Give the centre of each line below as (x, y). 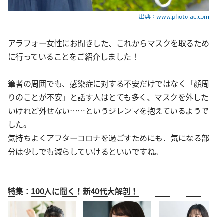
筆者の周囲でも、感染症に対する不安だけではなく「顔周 (108, 84)
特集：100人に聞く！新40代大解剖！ (73, 191)
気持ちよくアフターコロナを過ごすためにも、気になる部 (108, 138)
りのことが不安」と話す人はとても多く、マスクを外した (108, 97)
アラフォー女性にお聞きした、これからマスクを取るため (108, 43)
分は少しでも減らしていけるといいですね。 (85, 151)
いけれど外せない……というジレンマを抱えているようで (108, 111)
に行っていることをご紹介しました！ (73, 56)
